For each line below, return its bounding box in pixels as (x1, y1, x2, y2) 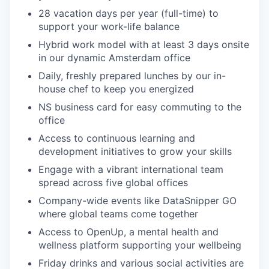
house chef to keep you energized (38, 83, 194, 95)
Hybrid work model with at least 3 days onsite (38, 38, 249, 50)
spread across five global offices (38, 177, 188, 189)
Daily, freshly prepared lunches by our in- (38, 70, 226, 82)
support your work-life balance (38, 20, 180, 32)
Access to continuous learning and (38, 132, 195, 144)
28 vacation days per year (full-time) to (38, 7, 219, 19)
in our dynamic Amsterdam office (38, 52, 190, 64)
